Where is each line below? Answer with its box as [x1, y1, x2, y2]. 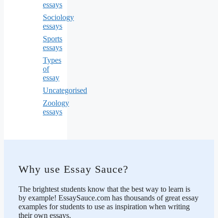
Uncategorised [43, 86, 87, 94]
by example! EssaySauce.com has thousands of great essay [18, 193, 199, 202]
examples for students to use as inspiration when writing [18, 202, 190, 211]
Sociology [43, 13, 74, 21]
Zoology [43, 98, 69, 107]
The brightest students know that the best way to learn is [18, 184, 190, 193]
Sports [43, 34, 62, 43]
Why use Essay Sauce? [18, 163, 128, 176]
